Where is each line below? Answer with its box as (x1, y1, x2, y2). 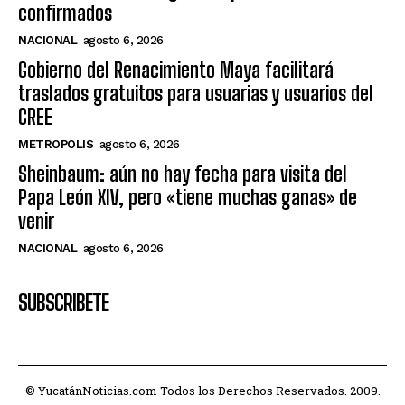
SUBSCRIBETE (18, 288, 108, 316)
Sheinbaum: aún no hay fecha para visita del (18, 161, 347, 186)
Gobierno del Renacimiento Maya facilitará (18, 57, 334, 82)
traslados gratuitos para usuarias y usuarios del (18, 80, 373, 106)
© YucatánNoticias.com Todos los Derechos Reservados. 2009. (24, 381, 381, 399)
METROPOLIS (18, 137, 93, 151)
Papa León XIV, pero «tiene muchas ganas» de (18, 184, 357, 210)
